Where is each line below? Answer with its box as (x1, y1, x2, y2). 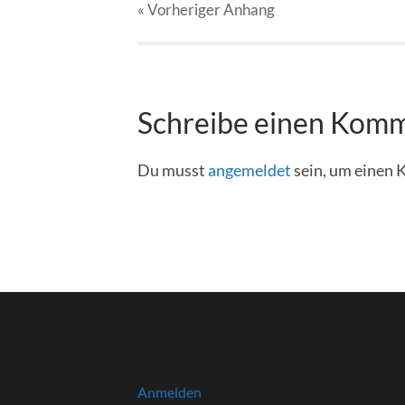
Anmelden (137, 383, 202, 401)
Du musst (137, 159, 208, 180)
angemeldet (208, 159, 291, 180)
